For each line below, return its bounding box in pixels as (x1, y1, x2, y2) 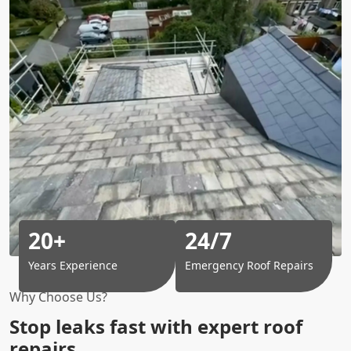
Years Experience (28, 257, 118, 273)
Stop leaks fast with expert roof (9, 313, 302, 339)
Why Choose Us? (9, 288, 107, 306)
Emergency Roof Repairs (185, 257, 313, 273)
